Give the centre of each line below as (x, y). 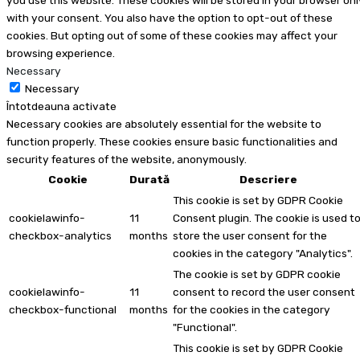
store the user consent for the (250, 236)
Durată (149, 180)
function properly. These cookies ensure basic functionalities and (172, 142)
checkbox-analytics (60, 236)
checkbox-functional (63, 310)
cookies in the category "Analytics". (263, 254)
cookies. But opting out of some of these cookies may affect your (172, 36)
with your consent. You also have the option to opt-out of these (170, 18)
